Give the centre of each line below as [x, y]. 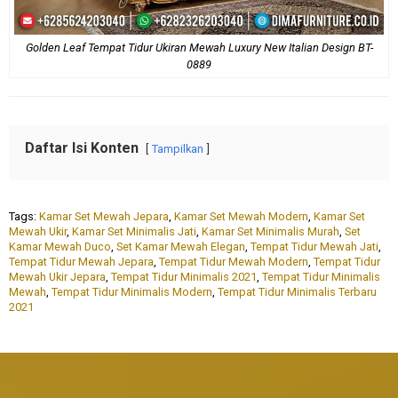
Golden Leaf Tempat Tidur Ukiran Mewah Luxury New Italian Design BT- [199, 47]
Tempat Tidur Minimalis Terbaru [297, 291]
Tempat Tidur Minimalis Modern [132, 291]
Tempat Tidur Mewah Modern [234, 261]
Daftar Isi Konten [82, 147]
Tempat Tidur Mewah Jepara [81, 261]
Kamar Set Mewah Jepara [104, 216]
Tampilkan [178, 148]
